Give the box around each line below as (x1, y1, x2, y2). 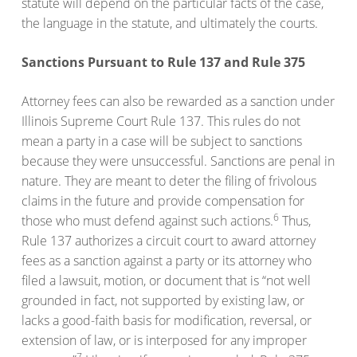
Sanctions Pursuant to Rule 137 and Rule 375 (22, 53, 306, 72)
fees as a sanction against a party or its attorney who (22, 252, 312, 270)
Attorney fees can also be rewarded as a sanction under (22, 92, 335, 111)
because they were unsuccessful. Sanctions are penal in (22, 152, 335, 171)
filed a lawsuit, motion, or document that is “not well (22, 272, 312, 290)
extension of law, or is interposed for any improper (22, 331, 308, 350)
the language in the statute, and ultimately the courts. (22, 14, 319, 33)
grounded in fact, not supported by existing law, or (22, 292, 305, 310)
